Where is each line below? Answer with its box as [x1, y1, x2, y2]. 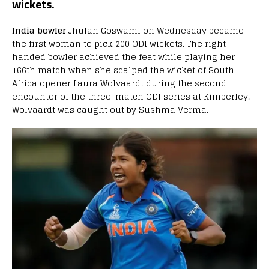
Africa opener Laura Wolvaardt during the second [12, 76, 226, 91]
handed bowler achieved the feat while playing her [12, 49, 235, 65]
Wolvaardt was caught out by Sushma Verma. [12, 102, 208, 118]
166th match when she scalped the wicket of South [12, 62, 234, 78]
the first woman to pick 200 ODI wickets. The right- [12, 36, 230, 52]
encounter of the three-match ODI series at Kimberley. [12, 89, 250, 104]
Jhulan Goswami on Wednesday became [66, 23, 244, 38]
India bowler [12, 23, 66, 38]
